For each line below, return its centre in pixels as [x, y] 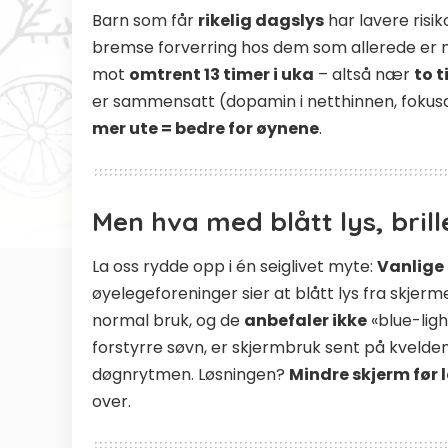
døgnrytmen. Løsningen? [190, 374]
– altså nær [364, 75]
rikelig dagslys [261, 21]
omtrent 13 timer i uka [221, 75]
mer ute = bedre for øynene [205, 129]
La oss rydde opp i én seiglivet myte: [234, 266]
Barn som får [145, 21]
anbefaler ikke [305, 320]
